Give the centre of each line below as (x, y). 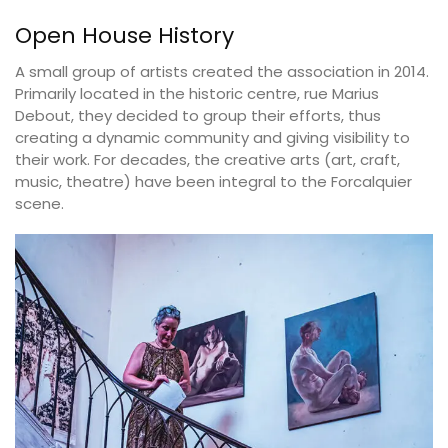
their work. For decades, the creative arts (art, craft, (207, 159)
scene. (39, 203)
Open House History (124, 35)
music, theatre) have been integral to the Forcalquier (213, 181)
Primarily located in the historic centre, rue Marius (197, 93)
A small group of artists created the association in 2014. (222, 71)
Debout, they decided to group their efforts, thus (198, 115)
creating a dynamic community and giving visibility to (212, 137)
